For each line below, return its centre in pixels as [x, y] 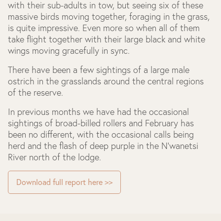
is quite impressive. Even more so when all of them [104, 28]
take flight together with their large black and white [107, 39]
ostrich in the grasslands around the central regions [106, 81]
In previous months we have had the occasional [98, 112]
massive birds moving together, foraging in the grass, [109, 17]
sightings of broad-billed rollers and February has [101, 123]
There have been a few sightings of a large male [99, 70]
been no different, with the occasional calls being [101, 134]
